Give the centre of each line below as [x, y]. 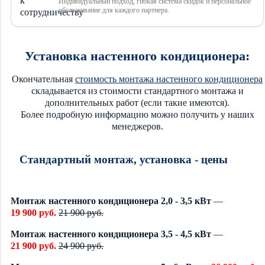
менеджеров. [137, 126]
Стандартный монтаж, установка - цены [124, 159]
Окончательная [43, 79]
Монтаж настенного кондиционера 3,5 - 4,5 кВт [111, 234]
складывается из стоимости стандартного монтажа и [137, 91]
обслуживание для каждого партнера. [114, 10]
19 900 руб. [33, 212]
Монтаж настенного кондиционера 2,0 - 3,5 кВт [111, 201]
